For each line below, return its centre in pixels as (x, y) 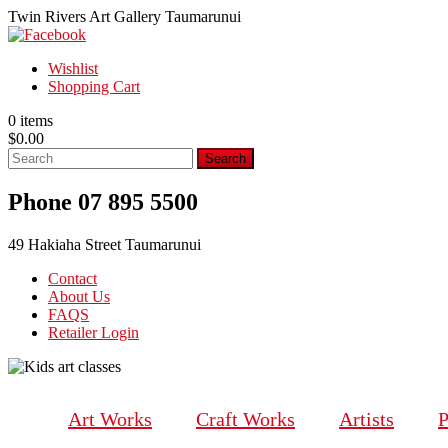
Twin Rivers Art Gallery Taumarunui (124, 16)
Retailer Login (93, 332)
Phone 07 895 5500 (103, 201)
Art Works (110, 418)
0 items (30, 120)
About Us (79, 296)
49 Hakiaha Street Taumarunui (104, 244)
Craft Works (245, 418)
